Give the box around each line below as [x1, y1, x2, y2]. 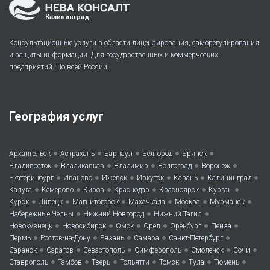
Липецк [39, 198, 63, 207]
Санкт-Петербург [169, 234, 223, 243]
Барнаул [104, 149, 133, 159]
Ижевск [102, 174, 127, 183]
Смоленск [191, 246, 224, 255]
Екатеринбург [9, 174, 54, 183]
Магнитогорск [72, 198, 119, 207]
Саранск [9, 246, 37, 255]
